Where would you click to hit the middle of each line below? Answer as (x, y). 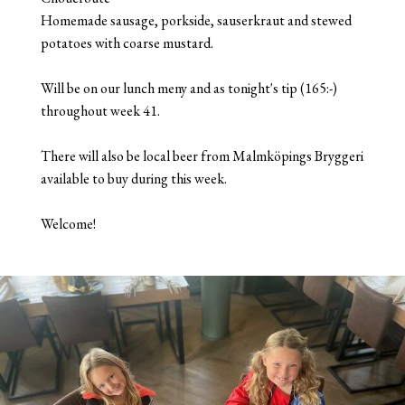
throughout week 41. (100, 110)
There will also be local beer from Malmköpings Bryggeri (202, 155)
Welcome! (68, 223)
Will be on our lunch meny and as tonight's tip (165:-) (188, 88)
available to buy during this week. (133, 178)
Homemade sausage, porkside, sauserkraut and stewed (196, 20)
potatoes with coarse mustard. (127, 42)
